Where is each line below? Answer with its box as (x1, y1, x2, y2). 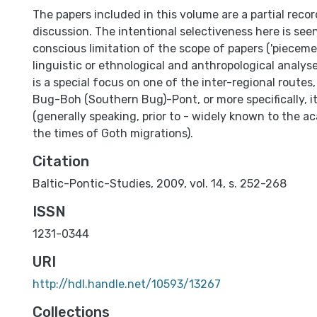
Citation (33, 153, 89, 170)
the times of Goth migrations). (33, 127, 193, 140)
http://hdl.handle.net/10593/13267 (33, 277, 221, 291)
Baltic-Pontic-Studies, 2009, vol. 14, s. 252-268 (33, 177, 287, 190)
